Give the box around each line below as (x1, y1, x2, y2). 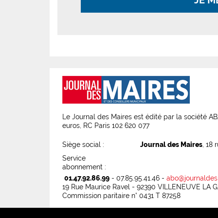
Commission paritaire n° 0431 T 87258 (62, 192, 181, 200)
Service (62, 154, 86, 163)
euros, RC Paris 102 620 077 (62, 122, 149, 130)
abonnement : (62, 163, 106, 171)
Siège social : (62, 141, 104, 149)
